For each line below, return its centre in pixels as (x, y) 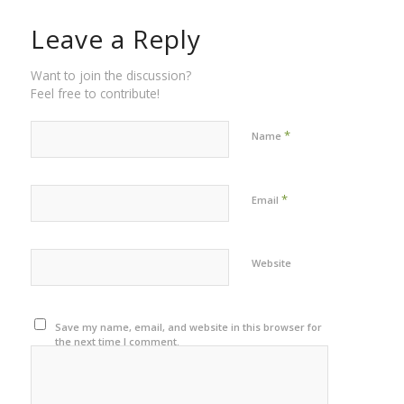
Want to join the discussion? (110, 75)
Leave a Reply (115, 38)
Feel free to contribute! (95, 93)
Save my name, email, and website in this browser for (189, 326)
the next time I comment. (118, 341)
